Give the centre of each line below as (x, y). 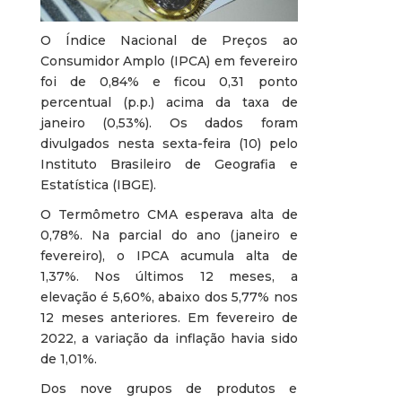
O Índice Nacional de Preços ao (169, 41)
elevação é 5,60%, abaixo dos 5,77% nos (169, 297)
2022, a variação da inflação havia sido (169, 339)
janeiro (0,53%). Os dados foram (169, 123)
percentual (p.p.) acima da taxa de (169, 103)
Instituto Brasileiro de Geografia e (169, 165)
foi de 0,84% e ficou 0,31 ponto (169, 82)
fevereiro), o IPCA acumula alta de (169, 256)
